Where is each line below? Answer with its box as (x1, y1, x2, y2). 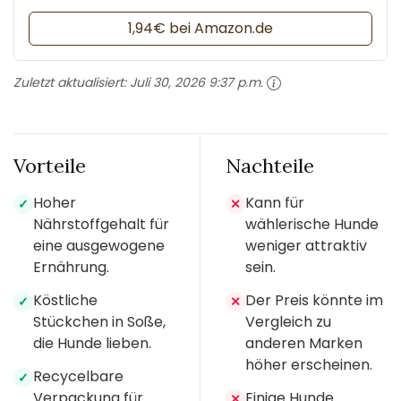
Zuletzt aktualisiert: (13, 73, 130, 91)
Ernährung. (33, 257, 109, 278)
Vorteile (13, 153, 86, 179)
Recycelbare (33, 366, 124, 388)
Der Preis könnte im (245, 290, 383, 311)
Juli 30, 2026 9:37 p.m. (130, 73, 263, 91)
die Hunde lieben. (33, 333, 151, 354)
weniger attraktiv (245, 235, 367, 257)
